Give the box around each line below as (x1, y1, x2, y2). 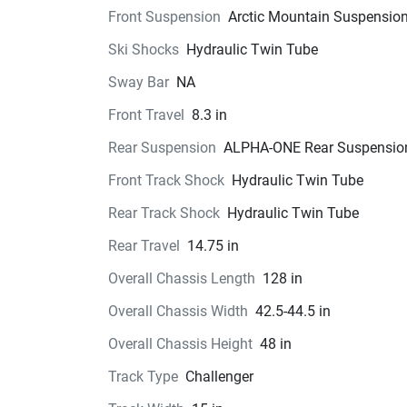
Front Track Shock (107, 172, 224, 189)
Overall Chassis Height (107, 335, 253, 352)
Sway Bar (107, 74, 169, 91)
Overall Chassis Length (107, 270, 255, 287)
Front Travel (107, 106, 184, 124)
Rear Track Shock (107, 204, 220, 222)
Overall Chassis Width (107, 303, 248, 320)
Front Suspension (107, 8, 221, 25)
